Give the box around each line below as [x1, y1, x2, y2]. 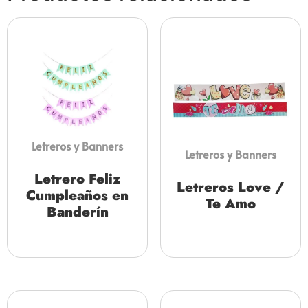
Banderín [46, 201, 109, 222]
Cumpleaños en [26, 185, 129, 206]
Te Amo [205, 193, 256, 214]
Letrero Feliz [34, 168, 121, 189]
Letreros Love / [177, 177, 285, 197]
